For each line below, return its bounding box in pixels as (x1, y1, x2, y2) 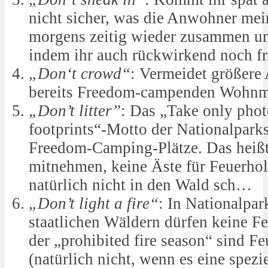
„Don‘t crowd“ (29, 65, 130, 83)
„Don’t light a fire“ (29, 194, 159, 213)
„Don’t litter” (29, 102, 121, 120)
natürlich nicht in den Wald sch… (29, 176, 252, 194)
